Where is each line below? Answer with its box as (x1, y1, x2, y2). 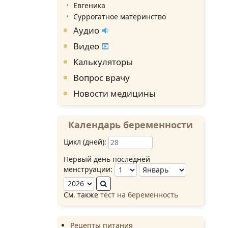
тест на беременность (100, 190, 178, 200)
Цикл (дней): (64, 136, 108, 147)
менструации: (64, 164, 112, 174)
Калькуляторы (73, 55, 133, 68)
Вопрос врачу (73, 71, 130, 83)
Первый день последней (64, 154, 150, 164)
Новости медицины (73, 87, 156, 99)
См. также (64, 190, 100, 200)
